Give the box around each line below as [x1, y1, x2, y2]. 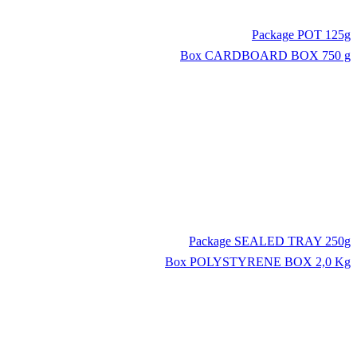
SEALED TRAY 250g [234, 233, 351, 248]
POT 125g [297, 28, 351, 42]
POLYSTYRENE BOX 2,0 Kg [190, 254, 351, 269]
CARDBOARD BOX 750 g [205, 49, 351, 63]
